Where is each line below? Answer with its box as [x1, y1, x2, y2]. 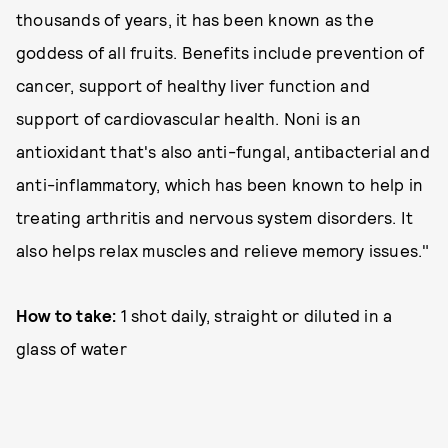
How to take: [16, 305, 117, 325]
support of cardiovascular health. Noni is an [16, 108, 361, 128]
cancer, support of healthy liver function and [16, 75, 371, 95]
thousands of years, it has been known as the [16, 9, 374, 29]
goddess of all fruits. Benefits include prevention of [16, 42, 425, 62]
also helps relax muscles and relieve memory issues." [16, 240, 430, 260]
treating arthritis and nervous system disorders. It [16, 207, 414, 227]
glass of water [16, 338, 127, 358]
